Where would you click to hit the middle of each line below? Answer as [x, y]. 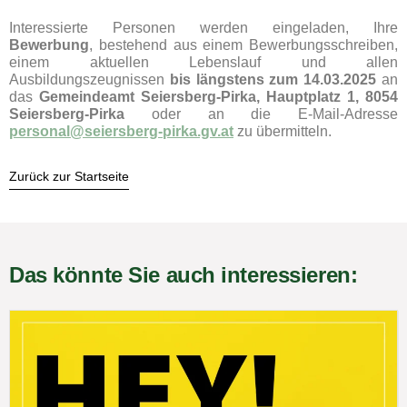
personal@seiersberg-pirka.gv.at [121, 131]
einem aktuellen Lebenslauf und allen [203, 62]
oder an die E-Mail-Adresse [261, 114]
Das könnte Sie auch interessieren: [184, 275]
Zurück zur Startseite [69, 177]
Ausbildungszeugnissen [89, 79]
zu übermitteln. [283, 131]
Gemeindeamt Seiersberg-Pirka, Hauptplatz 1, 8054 [218, 97]
